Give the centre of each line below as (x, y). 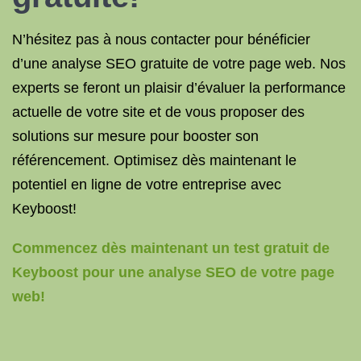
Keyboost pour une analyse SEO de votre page (173, 272)
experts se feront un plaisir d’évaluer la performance (179, 88)
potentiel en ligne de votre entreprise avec (147, 185)
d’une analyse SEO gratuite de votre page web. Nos (179, 64)
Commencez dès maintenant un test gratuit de (171, 248)
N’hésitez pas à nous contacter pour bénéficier (161, 39)
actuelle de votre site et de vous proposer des (158, 112)
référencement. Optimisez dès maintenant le (154, 160)
